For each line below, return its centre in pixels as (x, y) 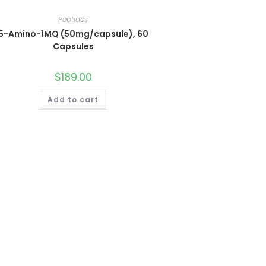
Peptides (73, 19)
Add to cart (73, 99)
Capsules (73, 46)
